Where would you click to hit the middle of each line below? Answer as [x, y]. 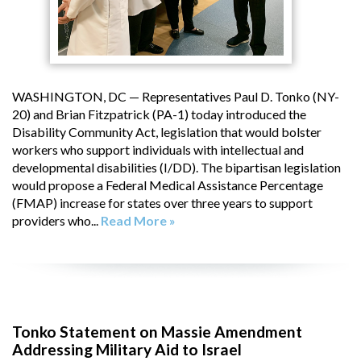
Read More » [138, 220]
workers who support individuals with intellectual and [158, 149]
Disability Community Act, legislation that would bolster [167, 131]
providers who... [56, 220]
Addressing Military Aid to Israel [127, 349]
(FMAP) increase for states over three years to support [162, 202]
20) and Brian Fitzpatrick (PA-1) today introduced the [159, 114]
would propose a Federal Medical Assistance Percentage [168, 185]
